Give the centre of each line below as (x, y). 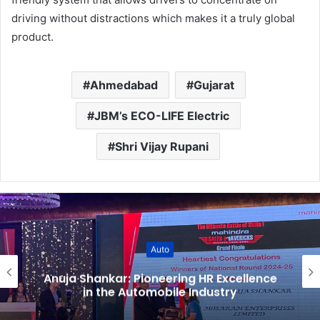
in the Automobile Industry (160, 292)
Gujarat (214, 85)
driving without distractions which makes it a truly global (153, 19)
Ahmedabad (124, 85)
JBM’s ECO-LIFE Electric (162, 116)
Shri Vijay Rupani (162, 147)
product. (32, 37)
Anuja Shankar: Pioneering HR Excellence (160, 279)
